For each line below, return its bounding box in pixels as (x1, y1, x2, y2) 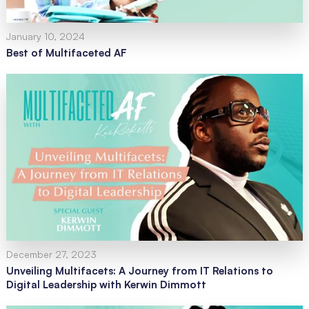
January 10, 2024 (6, 30, 85, 43)
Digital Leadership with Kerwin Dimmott (6, 278, 206, 292)
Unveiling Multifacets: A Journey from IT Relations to (6, 264, 273, 278)
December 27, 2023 (6, 248, 97, 261)
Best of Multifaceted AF (6, 46, 127, 60)
